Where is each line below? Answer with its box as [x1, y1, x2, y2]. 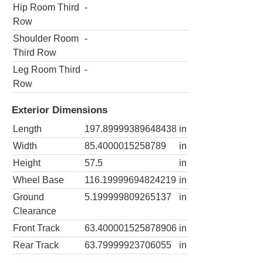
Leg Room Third [13, 64, 80, 75]
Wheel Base [13, 175, 64, 186]
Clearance [13, 206, 56, 217]
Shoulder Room [13, 33, 79, 43]
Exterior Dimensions [12, 103, 107, 116]
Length [13, 124, 42, 134]
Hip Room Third [13, 2, 79, 12]
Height [13, 158, 41, 168]
